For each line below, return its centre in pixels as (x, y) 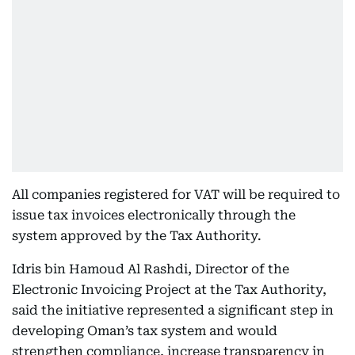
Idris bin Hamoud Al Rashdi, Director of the (151, 269)
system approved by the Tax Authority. (137, 236)
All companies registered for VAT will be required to (176, 195)
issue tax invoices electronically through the (154, 215)
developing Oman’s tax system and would (145, 331)
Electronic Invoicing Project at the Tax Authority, (169, 290)
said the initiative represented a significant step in (173, 310)
